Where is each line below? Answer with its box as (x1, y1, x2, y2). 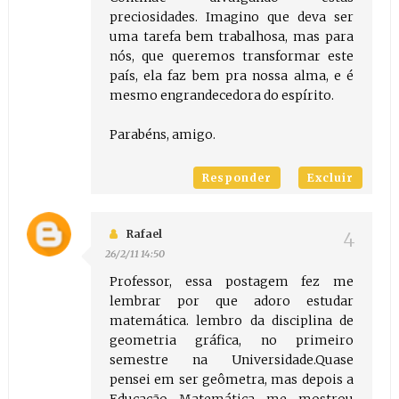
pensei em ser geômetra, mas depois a (109, 371, 354, 388)
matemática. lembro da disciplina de (109, 313, 354, 330)
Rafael (126, 227, 162, 241)
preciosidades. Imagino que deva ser (109, 9, 354, 26)
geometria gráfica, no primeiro (109, 332, 354, 349)
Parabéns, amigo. (109, 126, 216, 143)
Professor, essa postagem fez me (109, 273, 354, 290)
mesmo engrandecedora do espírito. (109, 87, 334, 104)
